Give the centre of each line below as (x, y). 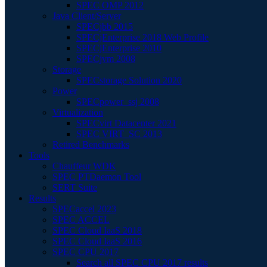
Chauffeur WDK (84, 166)
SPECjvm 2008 (106, 59)
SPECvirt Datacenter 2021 (126, 123)
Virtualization (78, 112)
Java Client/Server (87, 16)
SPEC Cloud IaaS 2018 (97, 230)
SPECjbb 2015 (105, 27)
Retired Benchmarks (91, 145)
